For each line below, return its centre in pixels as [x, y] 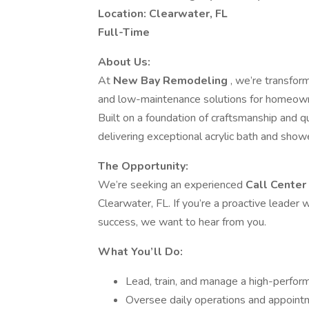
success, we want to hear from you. [182, 222]
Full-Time [124, 32]
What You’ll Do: [140, 252]
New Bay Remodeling [172, 81]
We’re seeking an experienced [172, 185]
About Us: [124, 62]
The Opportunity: [143, 166]
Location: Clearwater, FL [163, 14]
